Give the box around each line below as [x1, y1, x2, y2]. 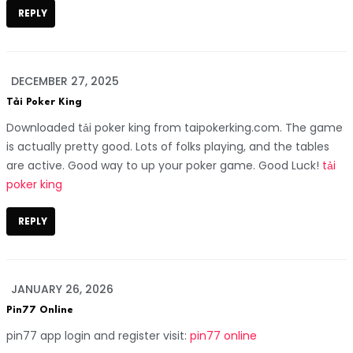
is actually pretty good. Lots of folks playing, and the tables [6, 138, 329, 154]
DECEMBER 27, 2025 [11, 72, 119, 89]
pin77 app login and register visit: [6, 327, 190, 344]
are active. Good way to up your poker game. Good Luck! [6, 157, 322, 173]
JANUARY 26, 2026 [11, 281, 113, 297]
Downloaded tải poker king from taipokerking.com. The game [6, 119, 343, 136]
